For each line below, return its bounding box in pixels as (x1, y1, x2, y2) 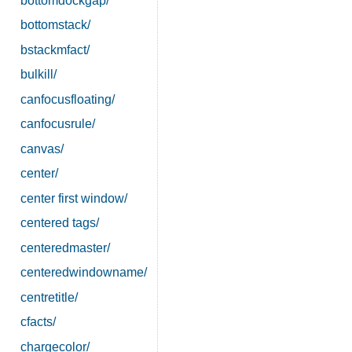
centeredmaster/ (20, 240, 110, 255)
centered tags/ (20, 216, 99, 230)
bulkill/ (20, 68, 57, 82)
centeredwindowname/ (20, 266, 147, 280)
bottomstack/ (20, 18, 90, 32)
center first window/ (20, 191, 127, 205)
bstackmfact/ (20, 42, 90, 57)
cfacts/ (20, 315, 56, 329)
